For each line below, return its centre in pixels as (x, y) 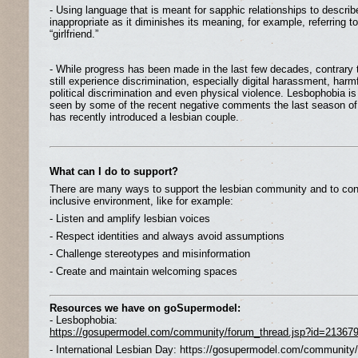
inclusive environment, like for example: (141, 201)
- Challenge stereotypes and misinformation (150, 254)
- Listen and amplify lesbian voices (131, 219)
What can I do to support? (114, 171)
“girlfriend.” (74, 34)
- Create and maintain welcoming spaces (143, 271)
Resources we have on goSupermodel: (145, 308)
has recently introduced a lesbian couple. (144, 117)
